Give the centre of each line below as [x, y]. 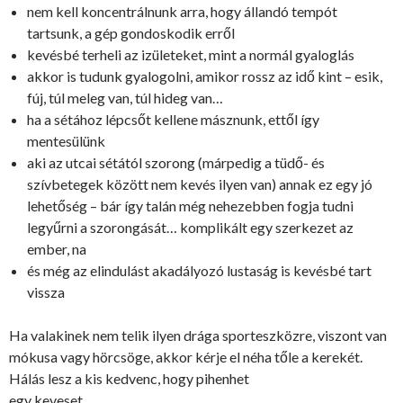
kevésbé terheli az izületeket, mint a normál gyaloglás [191, 54]
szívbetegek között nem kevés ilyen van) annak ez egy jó [200, 184]
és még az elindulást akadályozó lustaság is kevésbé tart [199, 270]
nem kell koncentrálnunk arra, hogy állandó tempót [182, 11]
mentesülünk [66, 140]
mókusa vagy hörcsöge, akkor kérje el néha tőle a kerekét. [186, 356]
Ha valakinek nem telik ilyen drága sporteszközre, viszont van [198, 335]
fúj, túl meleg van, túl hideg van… [125, 97]
